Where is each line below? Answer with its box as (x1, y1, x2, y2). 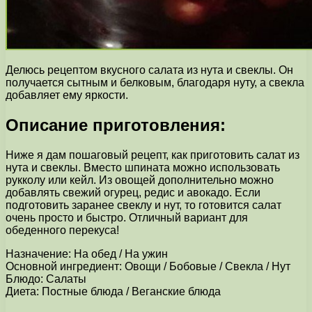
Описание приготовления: (6, 115, 226, 134)
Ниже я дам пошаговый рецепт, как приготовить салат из (6, 148, 299, 161)
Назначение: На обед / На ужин (6, 247, 168, 260)
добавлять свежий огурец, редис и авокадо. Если (6, 186, 260, 198)
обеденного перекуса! (6, 224, 119, 236)
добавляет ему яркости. (6, 88, 128, 101)
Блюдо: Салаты (6, 272, 86, 285)
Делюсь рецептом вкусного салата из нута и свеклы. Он (6, 63, 293, 76)
